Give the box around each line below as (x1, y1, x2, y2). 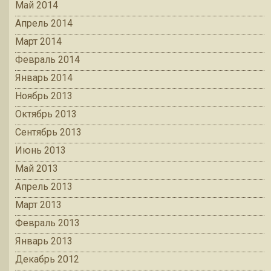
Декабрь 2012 (15, 253, 79, 266)
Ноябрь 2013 (15, 90, 73, 102)
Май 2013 (15, 163, 58, 175)
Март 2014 (15, 36, 62, 48)
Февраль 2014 (15, 54, 80, 66)
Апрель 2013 (15, 181, 73, 193)
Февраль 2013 (15, 217, 80, 229)
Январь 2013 (15, 235, 73, 247)
